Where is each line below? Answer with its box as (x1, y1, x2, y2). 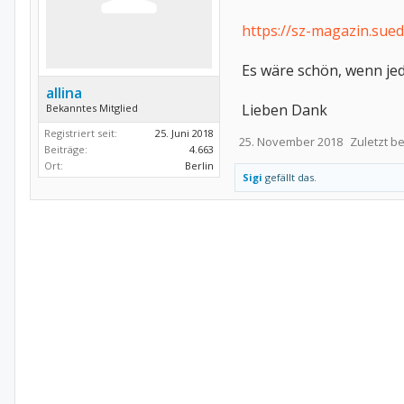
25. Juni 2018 (155, 126, 214, 140)
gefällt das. (262, 170, 317, 184)
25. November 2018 (239, 133, 343, 150)
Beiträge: (44, 142, 87, 156)
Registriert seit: (44, 126, 117, 140)
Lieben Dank (242, 100, 327, 120)
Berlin (185, 159, 214, 172)
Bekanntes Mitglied (46, 101, 138, 115)
